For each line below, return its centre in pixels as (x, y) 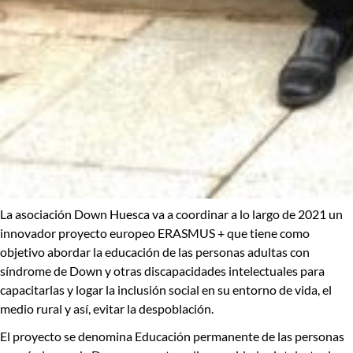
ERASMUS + (191, 233)
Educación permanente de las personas (240, 336)
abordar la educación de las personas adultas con (177, 252)
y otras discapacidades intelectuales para (214, 271)
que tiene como (267, 233)
